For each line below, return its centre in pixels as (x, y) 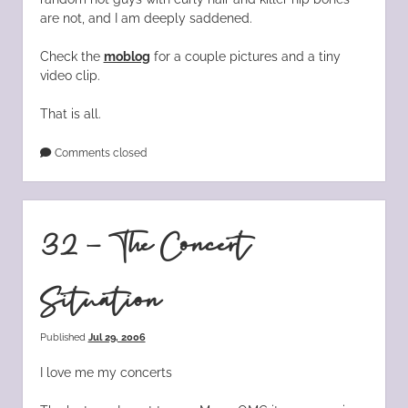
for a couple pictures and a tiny (245, 56)
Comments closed (99, 152)
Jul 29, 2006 (117, 337)
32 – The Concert (145, 246)
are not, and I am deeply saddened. (146, 18)
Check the (71, 56)
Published (64, 337)
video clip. (70, 75)
